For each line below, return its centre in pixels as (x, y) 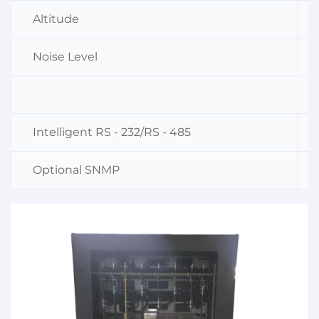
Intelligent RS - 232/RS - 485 (112, 132)
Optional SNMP (76, 169)
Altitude (56, 19)
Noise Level (65, 56)
